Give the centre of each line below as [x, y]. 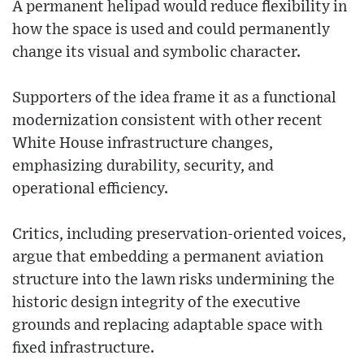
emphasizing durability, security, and [143, 166]
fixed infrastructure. [83, 348]
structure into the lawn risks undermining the [173, 279]
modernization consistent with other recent [167, 120]
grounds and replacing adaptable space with [167, 325]
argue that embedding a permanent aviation [168, 257]
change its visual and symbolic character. [156, 52]
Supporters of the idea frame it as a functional [174, 97]
